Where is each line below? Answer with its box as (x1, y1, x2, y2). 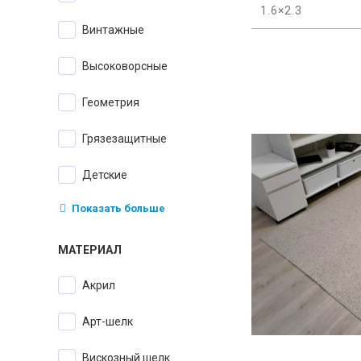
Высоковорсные (89, 60, 168, 73)
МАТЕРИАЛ (58, 243, 122, 257)
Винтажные (89, 23, 144, 37)
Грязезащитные (87, 132, 167, 146)
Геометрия (87, 96, 139, 110)
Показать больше (69, 202, 165, 215)
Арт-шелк (90, 315, 133, 329)
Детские (92, 168, 127, 182)
